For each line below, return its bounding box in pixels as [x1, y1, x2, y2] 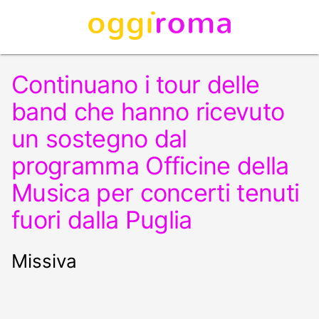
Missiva [11, 250, 77, 272]
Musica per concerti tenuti [11, 178, 300, 207]
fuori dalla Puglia [11, 205, 192, 234]
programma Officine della [11, 151, 289, 180]
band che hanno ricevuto [11, 97, 285, 126]
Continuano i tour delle [11, 70, 260, 99]
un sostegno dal [11, 124, 187, 153]
